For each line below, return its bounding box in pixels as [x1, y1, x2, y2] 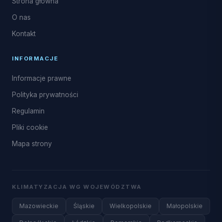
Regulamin [12, 107, 45, 115]
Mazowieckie [19, 202, 58, 210]
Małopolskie [166, 202, 203, 210]
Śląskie [73, 202, 95, 210]
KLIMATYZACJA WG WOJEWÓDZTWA [12, 183, 142, 190]
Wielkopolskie [110, 202, 152, 210]
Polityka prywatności [12, 91, 78, 99]
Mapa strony [12, 140, 52, 148]
